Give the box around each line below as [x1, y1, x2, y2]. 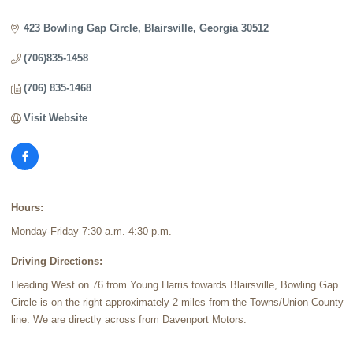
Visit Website [24, 112, 88, 124]
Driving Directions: [11, 255, 102, 267]
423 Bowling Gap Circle [24, 22, 139, 34]
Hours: [11, 202, 43, 214]
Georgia [199, 22, 239, 34]
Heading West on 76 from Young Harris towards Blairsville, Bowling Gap [11, 279, 338, 291]
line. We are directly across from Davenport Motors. [11, 314, 247, 325]
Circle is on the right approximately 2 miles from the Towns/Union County [11, 296, 344, 308]
